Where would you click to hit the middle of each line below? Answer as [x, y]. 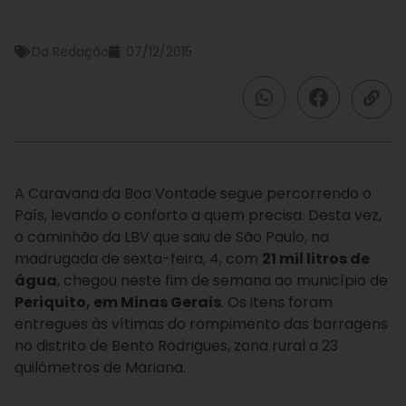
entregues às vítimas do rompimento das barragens [201, 324]
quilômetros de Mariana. [100, 367]
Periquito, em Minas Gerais [118, 302]
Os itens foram [280, 302]
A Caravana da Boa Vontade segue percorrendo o [193, 193]
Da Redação [70, 52]
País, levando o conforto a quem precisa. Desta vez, [198, 215]
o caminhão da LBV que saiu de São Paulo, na [172, 237]
